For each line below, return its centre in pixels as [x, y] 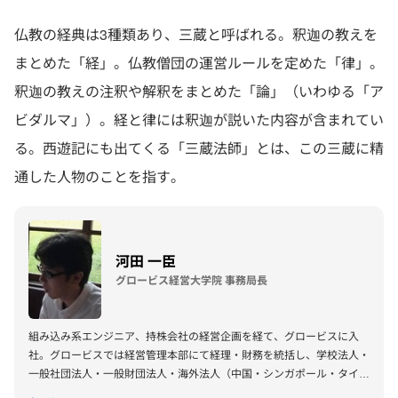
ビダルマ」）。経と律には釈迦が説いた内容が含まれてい [199, 119]
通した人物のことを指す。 [99, 176]
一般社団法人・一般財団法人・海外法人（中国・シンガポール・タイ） [199, 372]
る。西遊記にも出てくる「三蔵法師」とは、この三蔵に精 [199, 148]
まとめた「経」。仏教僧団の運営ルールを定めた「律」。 [199, 63]
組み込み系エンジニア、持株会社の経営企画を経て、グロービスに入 [194, 335]
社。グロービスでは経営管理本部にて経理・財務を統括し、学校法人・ [199, 354]
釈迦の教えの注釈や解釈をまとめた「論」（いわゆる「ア [199, 91]
